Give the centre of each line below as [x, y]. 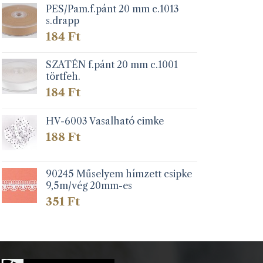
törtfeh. [63, 77]
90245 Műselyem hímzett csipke [119, 173]
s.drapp [63, 20]
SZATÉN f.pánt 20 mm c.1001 [112, 65]
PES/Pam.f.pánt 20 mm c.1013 [113, 9]
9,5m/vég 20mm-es [89, 185]
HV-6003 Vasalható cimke [105, 121]
